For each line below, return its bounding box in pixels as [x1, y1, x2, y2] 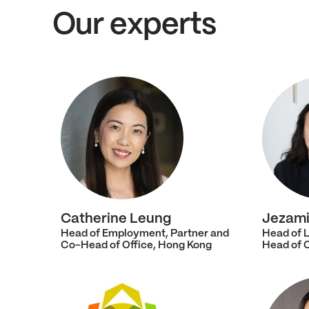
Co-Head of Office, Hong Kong [61, 241, 212, 250]
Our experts [52, 11, 217, 40]
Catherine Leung [61, 212, 171, 226]
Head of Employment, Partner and [61, 229, 229, 239]
